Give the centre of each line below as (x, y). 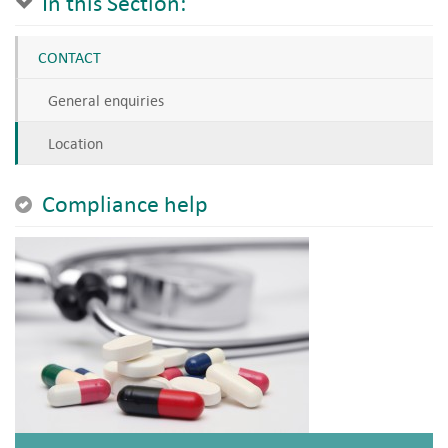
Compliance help (122, 202)
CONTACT (69, 56)
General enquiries (106, 99)
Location (75, 142)
